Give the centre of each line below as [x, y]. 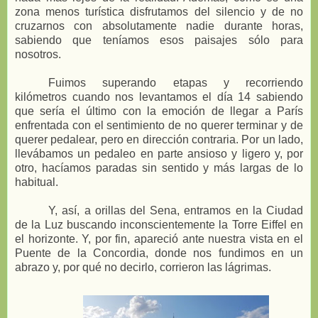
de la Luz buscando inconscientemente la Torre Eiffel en [159, 224]
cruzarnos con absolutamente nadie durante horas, [159, 26]
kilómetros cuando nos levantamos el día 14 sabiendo [159, 97]
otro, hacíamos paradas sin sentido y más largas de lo [159, 168]
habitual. [37, 182]
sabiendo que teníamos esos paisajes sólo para [159, 40]
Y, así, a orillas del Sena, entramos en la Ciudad [176, 210]
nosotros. [38, 54]
